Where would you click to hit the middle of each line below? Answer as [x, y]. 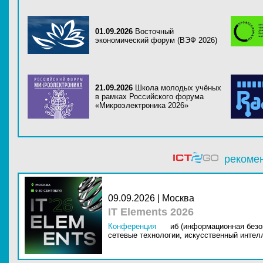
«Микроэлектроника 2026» [142, 105]
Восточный [154, 31]
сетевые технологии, [145, 235]
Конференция [132, 226]
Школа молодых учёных [178, 88]
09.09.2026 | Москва [151, 198]
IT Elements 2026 [151, 212]
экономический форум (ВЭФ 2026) [156, 40]
